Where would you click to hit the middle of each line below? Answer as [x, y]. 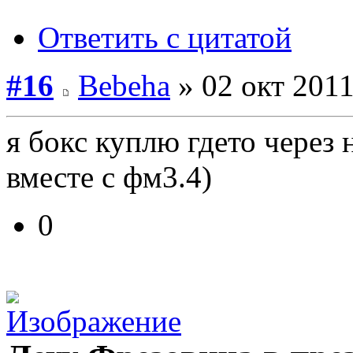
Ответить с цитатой [165, 37]
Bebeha [124, 85]
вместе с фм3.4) [109, 176]
